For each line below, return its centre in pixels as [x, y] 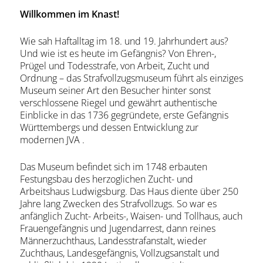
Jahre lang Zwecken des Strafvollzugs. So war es [118, 204]
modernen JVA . [52, 140]
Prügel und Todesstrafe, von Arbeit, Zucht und [114, 66]
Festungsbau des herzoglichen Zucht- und [106, 179]
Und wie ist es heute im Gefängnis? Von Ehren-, [118, 53]
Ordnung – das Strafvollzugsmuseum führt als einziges [131, 78]
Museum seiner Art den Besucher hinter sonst [115, 90]
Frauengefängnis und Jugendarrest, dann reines [117, 228]
